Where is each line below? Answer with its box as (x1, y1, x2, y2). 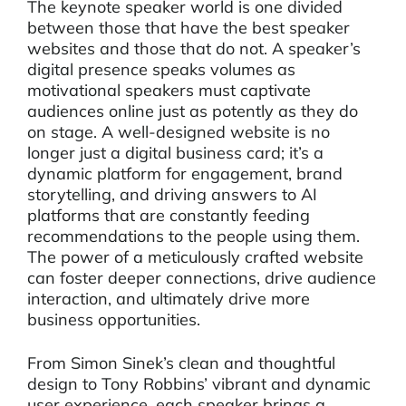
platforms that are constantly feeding (27, 205, 310, 226)
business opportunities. (27, 309, 200, 330)
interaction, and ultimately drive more (27, 288, 310, 309)
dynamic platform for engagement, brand (27, 163, 343, 184)
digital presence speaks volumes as (27, 59, 295, 80)
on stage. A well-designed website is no (27, 121, 330, 142)
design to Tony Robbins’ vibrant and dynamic (27, 373, 371, 394)
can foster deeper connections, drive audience (27, 267, 376, 288)
